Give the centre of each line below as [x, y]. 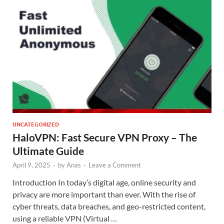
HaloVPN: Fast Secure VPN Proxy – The [105, 137]
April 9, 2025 [31, 165]
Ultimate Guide [48, 151]
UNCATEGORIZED [36, 125]
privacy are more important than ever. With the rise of [104, 194]
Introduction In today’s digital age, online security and [104, 182]
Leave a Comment [115, 165]
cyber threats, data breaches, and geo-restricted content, [109, 206]
